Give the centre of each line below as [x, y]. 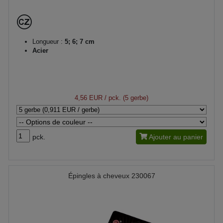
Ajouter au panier [176, 137]
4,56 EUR [89, 98]
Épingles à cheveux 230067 [111, 175]
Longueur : [48, 41]
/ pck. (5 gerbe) [125, 98]
